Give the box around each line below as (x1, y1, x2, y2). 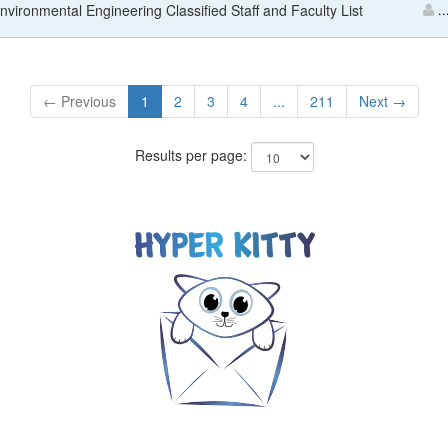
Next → (358, 91, 406, 111)
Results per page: (134, 144, 251, 165)
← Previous (42, 91, 116, 111)
